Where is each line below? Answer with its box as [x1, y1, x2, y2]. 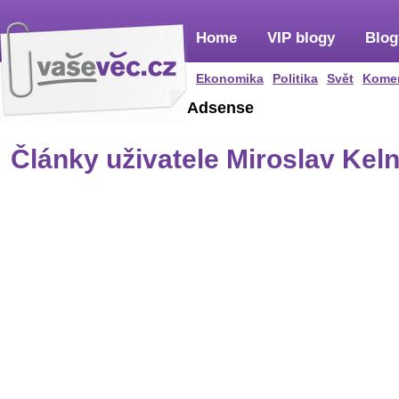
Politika [273, 71, 318, 85]
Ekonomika [196, 71, 264, 85]
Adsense [187, 99, 254, 117]
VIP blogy [267, 29, 335, 46]
